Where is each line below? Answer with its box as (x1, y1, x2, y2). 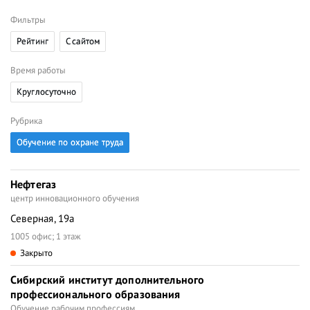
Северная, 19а (10, 212, 75, 225)
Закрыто (20, 247, 53, 259)
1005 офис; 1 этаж (10, 230, 81, 242)
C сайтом (65, 35, 100, 47)
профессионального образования (10, 287, 181, 301)
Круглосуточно (17, 86, 76, 98)
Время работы (10, 64, 66, 76)
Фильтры (10, 14, 46, 26)
